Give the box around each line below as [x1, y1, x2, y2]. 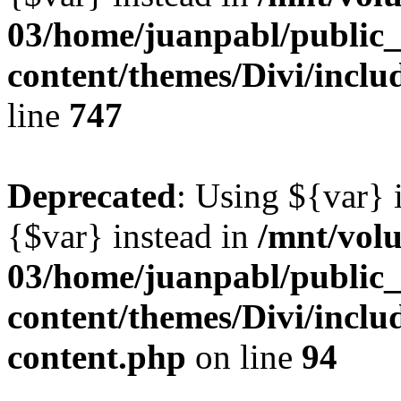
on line [186, 337, 302, 376]
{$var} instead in [7, 217, 258, 255]
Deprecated [7, 176, 176, 215]
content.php [7, 337, 186, 376]
